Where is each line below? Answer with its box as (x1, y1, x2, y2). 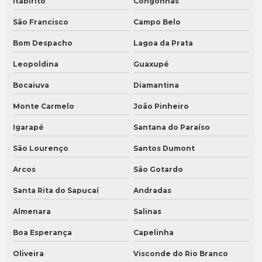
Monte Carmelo (13, 102, 74, 111)
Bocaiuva (13, 81, 49, 90)
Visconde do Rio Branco (133, 249, 228, 258)
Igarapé (13, 123, 44, 132)
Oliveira (13, 249, 44, 258)
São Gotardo (133, 165, 183, 174)
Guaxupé (133, 60, 169, 69)
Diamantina (133, 81, 179, 90)
